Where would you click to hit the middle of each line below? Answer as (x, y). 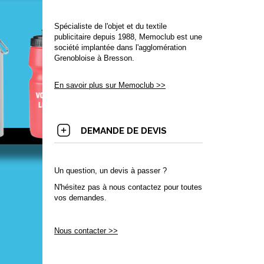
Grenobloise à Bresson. (94, 58)
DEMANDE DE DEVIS (124, 131)
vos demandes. (80, 198)
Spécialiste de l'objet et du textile (110, 26)
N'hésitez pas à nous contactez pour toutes (128, 187)
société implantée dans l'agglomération (120, 47)
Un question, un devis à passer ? (110, 171)
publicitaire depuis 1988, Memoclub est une (128, 37)
